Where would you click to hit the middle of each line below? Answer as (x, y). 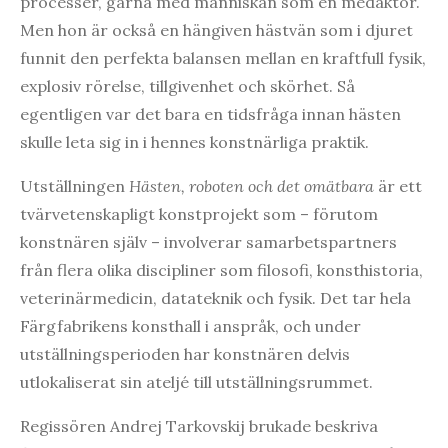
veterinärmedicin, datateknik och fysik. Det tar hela (215, 298)
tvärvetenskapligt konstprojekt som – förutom (199, 214)
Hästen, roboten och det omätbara (251, 186)
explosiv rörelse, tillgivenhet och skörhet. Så (187, 86)
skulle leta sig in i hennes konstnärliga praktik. (194, 142)
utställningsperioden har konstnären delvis (185, 354)
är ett (398, 186)
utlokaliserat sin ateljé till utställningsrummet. (196, 382)
